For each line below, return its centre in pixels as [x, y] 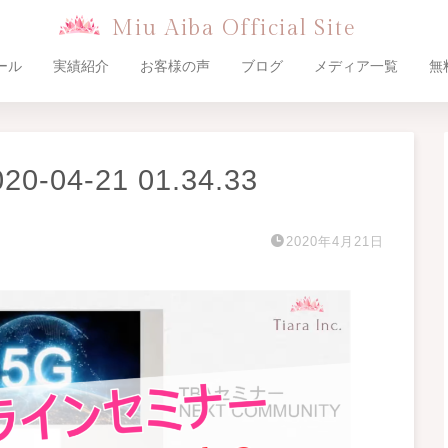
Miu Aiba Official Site [234, 28]
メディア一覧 [356, 66]
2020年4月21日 [334, 241]
